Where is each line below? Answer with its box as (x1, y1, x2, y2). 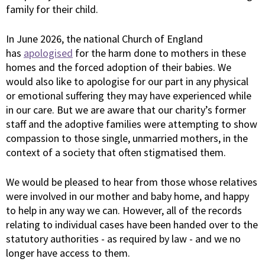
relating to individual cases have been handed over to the (6, 218, 258, 232)
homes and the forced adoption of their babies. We (6, 60, 231, 75)
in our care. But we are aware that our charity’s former (6, 103, 246, 117)
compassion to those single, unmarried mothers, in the (6, 131, 248, 146)
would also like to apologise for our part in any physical (6, 75, 248, 89)
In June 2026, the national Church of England (6, 32, 203, 46)
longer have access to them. (6, 246, 130, 260)
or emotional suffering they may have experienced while (6, 89, 251, 103)
